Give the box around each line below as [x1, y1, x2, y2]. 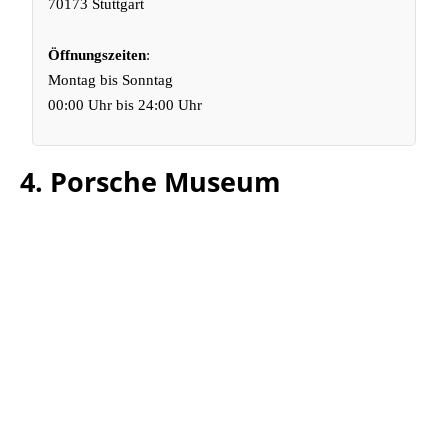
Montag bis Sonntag [48, 72, 174, 88]
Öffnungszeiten [48, 47, 147, 63]
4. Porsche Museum [20, 163, 281, 200]
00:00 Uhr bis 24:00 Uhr [48, 97, 203, 113]
